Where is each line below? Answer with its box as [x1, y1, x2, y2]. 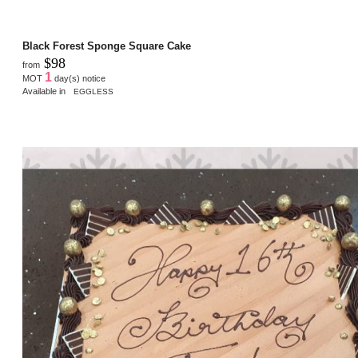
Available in [22, 86, 70, 96]
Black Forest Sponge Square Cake [22, 40, 191, 52]
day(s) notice [52, 74, 105, 83]
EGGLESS [74, 87, 113, 96]
